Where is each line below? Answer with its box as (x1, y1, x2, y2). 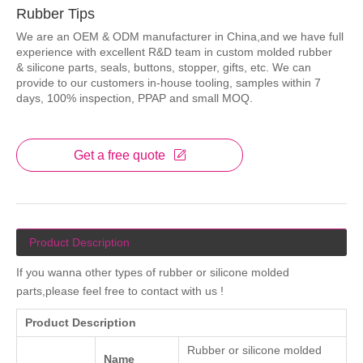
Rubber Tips (16, 6, 95, 22)
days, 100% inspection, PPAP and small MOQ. (16, 92, 253, 105)
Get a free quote (73, 148, 165, 162)
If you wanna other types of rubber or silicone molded (16, 266, 289, 279)
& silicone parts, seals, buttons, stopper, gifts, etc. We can (16, 61, 311, 74)
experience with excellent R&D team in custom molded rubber (16, 45, 332, 58)
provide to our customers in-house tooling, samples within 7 (16, 76, 321, 89)
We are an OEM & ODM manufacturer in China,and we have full (16, 30, 344, 43)
